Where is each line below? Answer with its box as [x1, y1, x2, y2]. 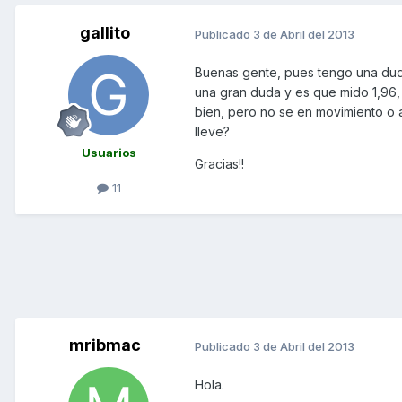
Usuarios [81, 145, 136, 161]
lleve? [195, 124, 230, 140]
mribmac [69, 336, 141, 355]
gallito [80, 23, 130, 43]
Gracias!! [195, 156, 244, 172]
